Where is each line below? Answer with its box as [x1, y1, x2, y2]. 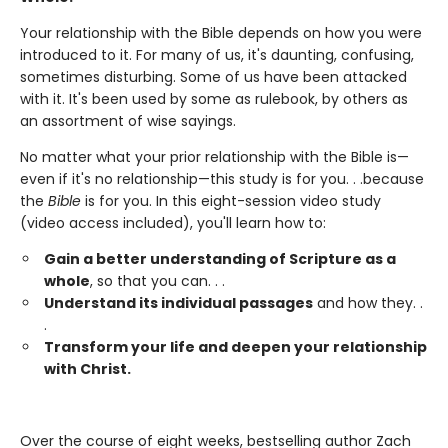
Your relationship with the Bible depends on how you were [20, 23, 422, 44]
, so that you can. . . [90, 271, 225, 292]
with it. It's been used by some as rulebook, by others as [20, 89, 408, 110]
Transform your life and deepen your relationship [44, 337, 427, 358]
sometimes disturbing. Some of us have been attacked [20, 67, 407, 88]
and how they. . [313, 293, 423, 314]
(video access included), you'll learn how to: [20, 213, 326, 234]
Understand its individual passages [44, 293, 313, 314]
